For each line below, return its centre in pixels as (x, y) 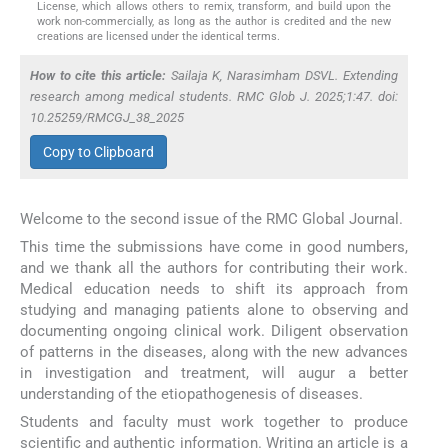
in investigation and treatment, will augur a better (214, 372)
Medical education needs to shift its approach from (214, 288)
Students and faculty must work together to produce (214, 422)
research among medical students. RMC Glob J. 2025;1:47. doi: (214, 97)
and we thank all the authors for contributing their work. (214, 267)
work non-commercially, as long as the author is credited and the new (214, 22)
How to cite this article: (98, 76)
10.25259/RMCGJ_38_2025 (107, 118)
